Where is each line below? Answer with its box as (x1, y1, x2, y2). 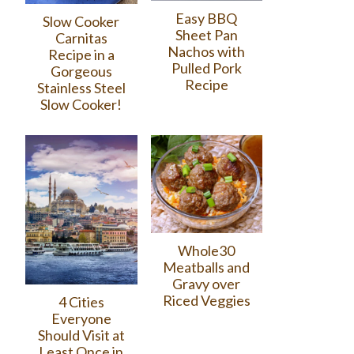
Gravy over (172, 275, 241, 293)
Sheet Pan (175, 26, 238, 44)
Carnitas (55, 28, 107, 47)
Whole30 (178, 242, 235, 260)
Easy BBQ (175, 9, 238, 28)
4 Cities (58, 292, 104, 311)
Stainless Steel (36, 78, 126, 96)
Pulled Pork (171, 59, 242, 77)
